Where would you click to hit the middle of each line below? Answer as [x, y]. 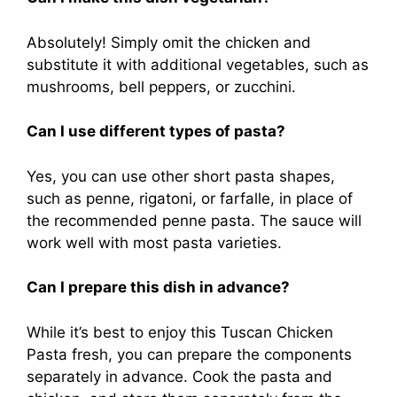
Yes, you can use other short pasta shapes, [181, 176]
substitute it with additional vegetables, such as [198, 64]
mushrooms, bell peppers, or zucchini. [161, 86]
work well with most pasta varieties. [154, 242]
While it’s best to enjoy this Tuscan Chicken [180, 332]
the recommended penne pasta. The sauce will [194, 220]
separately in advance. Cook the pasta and [179, 376]
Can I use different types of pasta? [156, 132]
